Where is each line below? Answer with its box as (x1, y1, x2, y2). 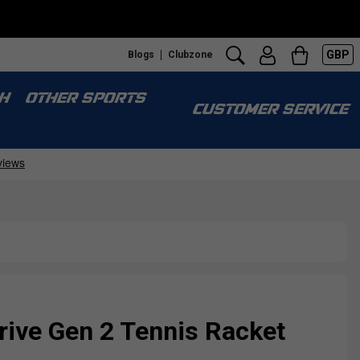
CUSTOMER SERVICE (191, 103, 347, 118)
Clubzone (168, 48, 213, 60)
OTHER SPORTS (24, 92, 145, 107)
